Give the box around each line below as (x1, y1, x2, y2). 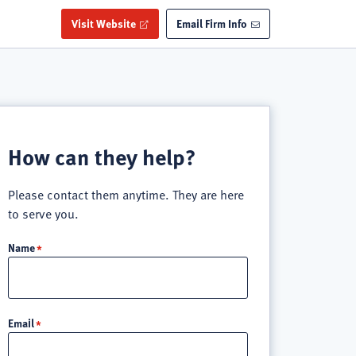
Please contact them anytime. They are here (7, 185, 244, 204)
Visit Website (72, 14, 137, 31)
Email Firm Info (176, 14, 248, 31)
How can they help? (7, 140, 196, 172)
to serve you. (7, 204, 79, 223)
